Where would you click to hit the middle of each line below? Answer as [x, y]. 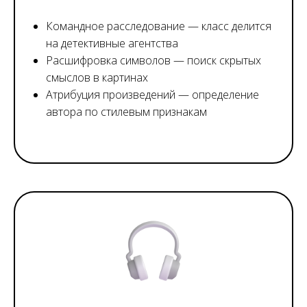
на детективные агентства [112, 43]
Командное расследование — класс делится [159, 26]
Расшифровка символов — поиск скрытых [153, 60]
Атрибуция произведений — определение [152, 94]
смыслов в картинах [97, 77]
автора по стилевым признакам [126, 111]
